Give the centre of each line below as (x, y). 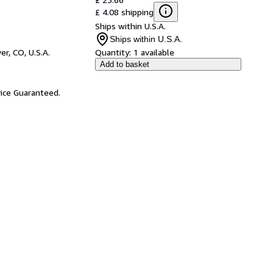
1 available (154, 52)
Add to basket (125, 64)
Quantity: (113, 52)
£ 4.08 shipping (124, 12)
